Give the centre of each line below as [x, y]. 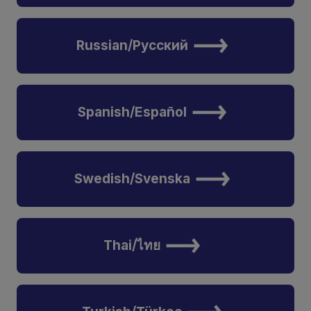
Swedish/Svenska [132, 179]
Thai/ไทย [132, 245]
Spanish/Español [132, 112]
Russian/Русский [132, 45]
